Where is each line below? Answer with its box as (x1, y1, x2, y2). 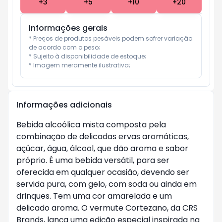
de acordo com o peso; (29, 43, 100, 52)
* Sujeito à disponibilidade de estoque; (29, 52, 146, 60)
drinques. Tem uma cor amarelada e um (16, 190, 172, 202)
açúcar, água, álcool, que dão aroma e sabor (16, 143, 188, 154)
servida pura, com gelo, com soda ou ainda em (16, 178, 197, 190)
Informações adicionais (16, 99, 112, 111)
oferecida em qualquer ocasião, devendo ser (16, 166, 189, 178)
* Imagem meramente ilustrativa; (29, 61, 130, 69)
